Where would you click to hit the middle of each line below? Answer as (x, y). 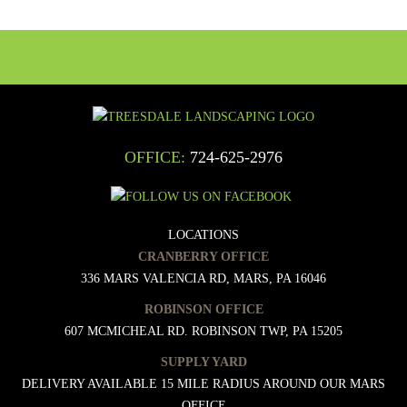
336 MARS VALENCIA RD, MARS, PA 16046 (203, 278)
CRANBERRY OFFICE (203, 256)
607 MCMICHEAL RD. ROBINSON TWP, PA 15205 (203, 331)
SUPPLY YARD (203, 362)
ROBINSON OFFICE (203, 309)
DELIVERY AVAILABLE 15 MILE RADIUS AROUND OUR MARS (203, 383)
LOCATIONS (203, 234)
